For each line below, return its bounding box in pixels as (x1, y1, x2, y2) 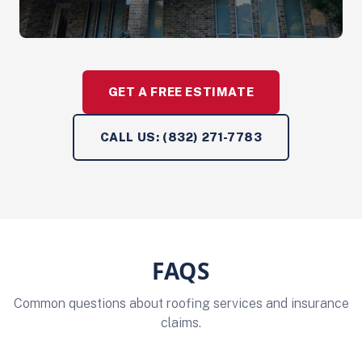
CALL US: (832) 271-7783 (99, 130, 263, 144)
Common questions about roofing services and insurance (13, 296, 349, 311)
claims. (161, 315, 201, 330)
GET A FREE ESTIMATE (107, 85, 255, 99)
